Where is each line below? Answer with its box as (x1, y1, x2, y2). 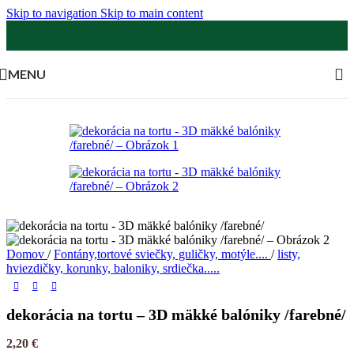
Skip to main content (100, 6, 203, 20)
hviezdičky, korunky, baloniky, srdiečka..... (6, 262, 220, 275)
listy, (277, 247, 300, 261)
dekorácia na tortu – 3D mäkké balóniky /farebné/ (6, 306, 346, 324)
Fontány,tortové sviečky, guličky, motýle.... (54, 247, 271, 261)
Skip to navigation (6, 6, 100, 20)
